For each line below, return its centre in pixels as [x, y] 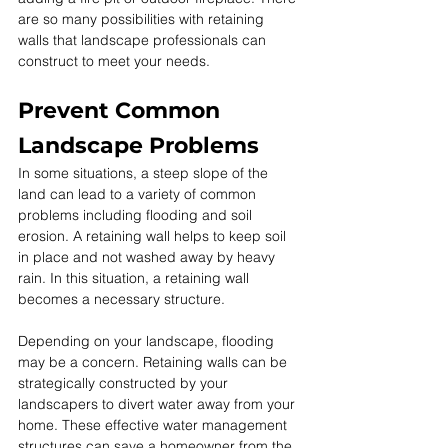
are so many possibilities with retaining [143, 19]
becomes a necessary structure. [121, 299]
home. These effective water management [154, 425]
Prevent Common [122, 111]
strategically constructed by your [125, 383]
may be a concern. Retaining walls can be [154, 362]
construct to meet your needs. [114, 61]
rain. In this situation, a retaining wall [135, 278]
